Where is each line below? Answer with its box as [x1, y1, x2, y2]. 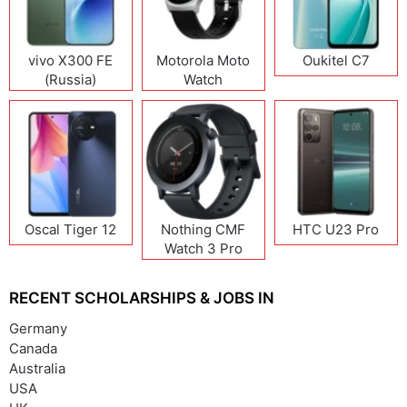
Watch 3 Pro [164, 239, 243, 257]
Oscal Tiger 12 [25, 220, 117, 238]
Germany [9, 319, 67, 337]
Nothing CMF [161, 220, 246, 238]
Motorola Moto [156, 51, 251, 69]
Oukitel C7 [302, 51, 370, 69]
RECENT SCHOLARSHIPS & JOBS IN [9, 288, 274, 307]
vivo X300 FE [28, 51, 114, 69]
